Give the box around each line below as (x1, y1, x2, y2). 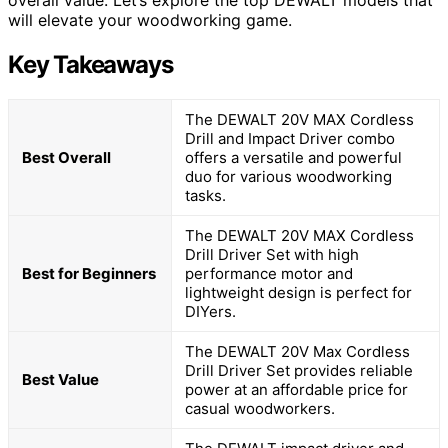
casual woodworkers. (185, 399, 335, 419)
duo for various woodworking (185, 167, 392, 187)
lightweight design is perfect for (185, 283, 412, 303)
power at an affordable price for (185, 380, 408, 400)
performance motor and (185, 264, 353, 284)
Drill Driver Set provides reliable (185, 361, 413, 381)
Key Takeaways (8, 50, 173, 80)
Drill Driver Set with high (185, 245, 359, 265)
